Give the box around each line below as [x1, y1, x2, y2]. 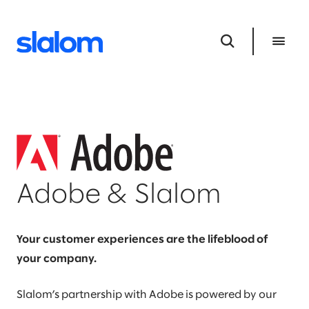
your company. [17, 254, 97, 265]
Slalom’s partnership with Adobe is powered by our [17, 290, 277, 301]
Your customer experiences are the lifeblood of [17, 235, 268, 246]
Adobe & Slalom [17, 183, 221, 209]
